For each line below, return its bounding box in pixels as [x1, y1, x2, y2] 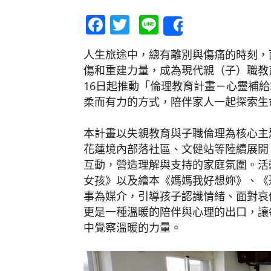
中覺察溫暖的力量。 [83, 220, 181, 235]
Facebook [105, 11, 191, 38]
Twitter [129, 11, 194, 38]
